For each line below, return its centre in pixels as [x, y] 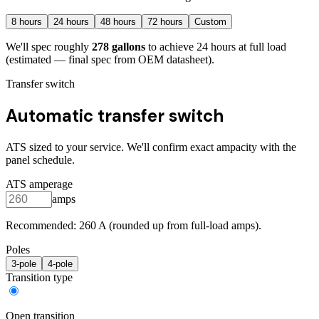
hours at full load [247, 47]
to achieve [172, 47]
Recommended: [42, 226]
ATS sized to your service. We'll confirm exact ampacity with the [151, 147]
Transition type [39, 278]
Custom [210, 22]
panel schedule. [40, 160]
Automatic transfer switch [115, 116]
